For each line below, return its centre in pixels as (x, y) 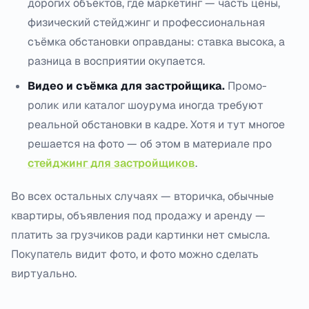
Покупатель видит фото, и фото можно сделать (135, 254)
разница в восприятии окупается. (116, 61)
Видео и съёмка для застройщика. (126, 86)
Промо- (246, 86)
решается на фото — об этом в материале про (150, 143)
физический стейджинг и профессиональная (146, 22)
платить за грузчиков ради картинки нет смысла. (140, 235)
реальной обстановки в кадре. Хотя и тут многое (156, 124)
